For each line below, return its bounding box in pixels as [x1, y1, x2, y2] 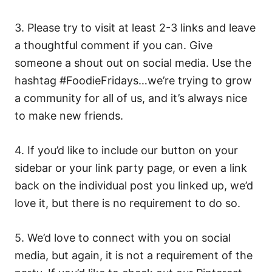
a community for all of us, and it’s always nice [15, 92, 247, 105]
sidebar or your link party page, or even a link [15, 161, 247, 175]
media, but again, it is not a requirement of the [15, 249, 253, 262]
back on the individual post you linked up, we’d [15, 179, 253, 192]
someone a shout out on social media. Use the [15, 56, 251, 70]
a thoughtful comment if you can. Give [15, 39, 212, 52]
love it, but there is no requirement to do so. [15, 197, 243, 210]
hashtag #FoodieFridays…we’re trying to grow [15, 74, 252, 87]
